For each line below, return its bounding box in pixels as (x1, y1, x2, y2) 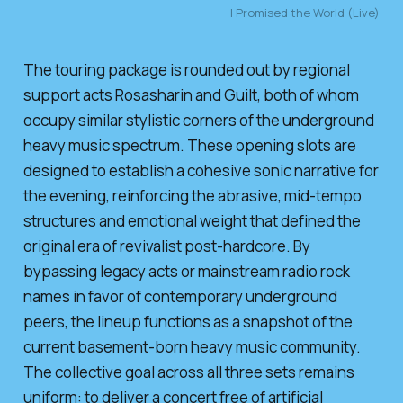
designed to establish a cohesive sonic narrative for (22, 159, 379, 181)
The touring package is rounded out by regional (22, 58, 350, 80)
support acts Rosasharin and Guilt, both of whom (22, 84, 359, 105)
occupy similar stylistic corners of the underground (22, 109, 374, 130)
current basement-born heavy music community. (22, 336, 361, 357)
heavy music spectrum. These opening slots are (22, 134, 356, 156)
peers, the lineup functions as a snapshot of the (22, 310, 353, 332)
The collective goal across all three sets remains (22, 361, 354, 382)
